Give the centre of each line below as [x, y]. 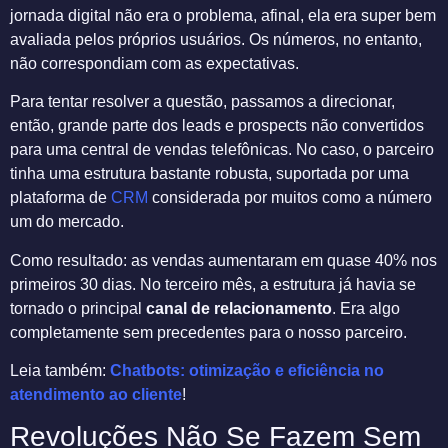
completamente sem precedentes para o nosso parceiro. [208, 332]
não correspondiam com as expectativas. [154, 64]
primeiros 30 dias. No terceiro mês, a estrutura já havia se [213, 284]
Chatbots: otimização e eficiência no [247, 371]
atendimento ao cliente [96, 395]
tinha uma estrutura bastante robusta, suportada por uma [209, 174]
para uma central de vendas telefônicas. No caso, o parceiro [222, 150]
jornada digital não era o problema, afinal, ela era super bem [223, 16]
